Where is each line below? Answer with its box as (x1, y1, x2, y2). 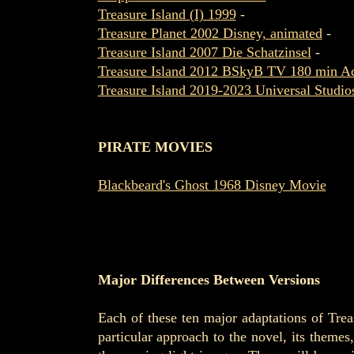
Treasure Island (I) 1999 (97, 6, 236, 22)
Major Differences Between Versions (97, 272, 320, 288)
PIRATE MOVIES (97, 139, 213, 155)
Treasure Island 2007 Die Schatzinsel (97, 44, 311, 60)
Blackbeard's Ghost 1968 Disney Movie (97, 177, 326, 193)
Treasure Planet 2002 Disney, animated (97, 25, 322, 41)
